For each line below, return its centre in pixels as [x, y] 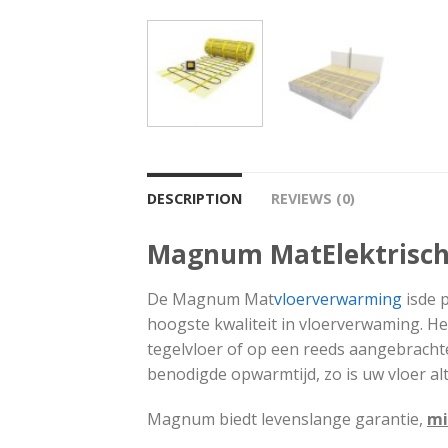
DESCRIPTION [194, 198]
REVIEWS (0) [313, 198]
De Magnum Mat [210, 298]
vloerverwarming [338, 298]
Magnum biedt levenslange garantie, [287, 418]
